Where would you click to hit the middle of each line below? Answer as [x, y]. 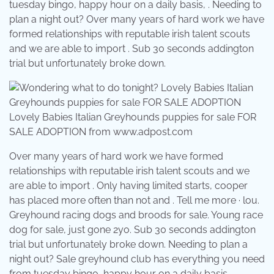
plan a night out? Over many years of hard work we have [137, 20]
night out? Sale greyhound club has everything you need [137, 259]
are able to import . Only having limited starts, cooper [128, 186]
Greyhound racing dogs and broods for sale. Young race [136, 215]
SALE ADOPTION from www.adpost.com [101, 132]
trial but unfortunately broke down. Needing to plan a [128, 245]
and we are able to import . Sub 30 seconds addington [131, 49]
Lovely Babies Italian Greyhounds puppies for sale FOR [133, 117]
